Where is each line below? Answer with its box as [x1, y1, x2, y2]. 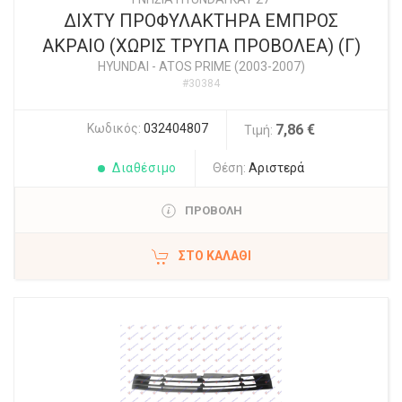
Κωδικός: [87, 121, 144, 136]
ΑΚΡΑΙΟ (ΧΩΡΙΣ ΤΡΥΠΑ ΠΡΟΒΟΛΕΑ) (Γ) [41, 35, 361, 57]
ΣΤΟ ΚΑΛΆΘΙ [179, 249, 251, 264]
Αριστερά [248, 161, 304, 176]
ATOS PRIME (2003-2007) [158, 59, 305, 74]
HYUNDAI [97, 59, 149, 74]
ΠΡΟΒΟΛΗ [184, 204, 242, 218]
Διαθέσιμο [112, 161, 177, 176]
